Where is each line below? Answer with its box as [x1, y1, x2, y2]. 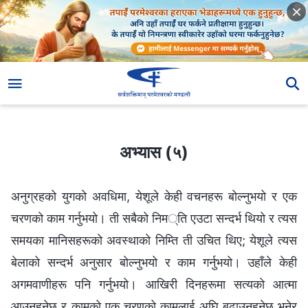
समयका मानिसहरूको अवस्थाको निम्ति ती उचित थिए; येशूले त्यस [11, 232, 297, 247]
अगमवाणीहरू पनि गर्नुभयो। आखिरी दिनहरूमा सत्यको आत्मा [11, 276, 297, 291]
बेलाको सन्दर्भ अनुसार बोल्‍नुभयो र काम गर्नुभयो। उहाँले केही [11, 254, 297, 269]
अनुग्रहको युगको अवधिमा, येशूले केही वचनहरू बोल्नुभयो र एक [11, 188, 297, 203]
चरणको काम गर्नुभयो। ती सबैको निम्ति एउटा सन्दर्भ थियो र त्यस [11, 210, 297, 225]
